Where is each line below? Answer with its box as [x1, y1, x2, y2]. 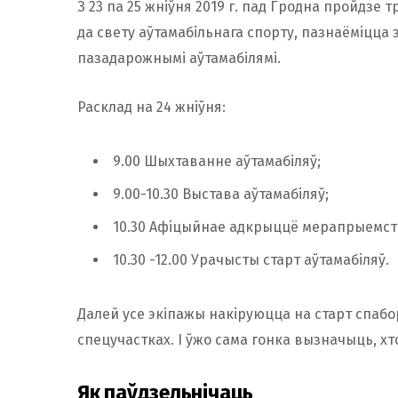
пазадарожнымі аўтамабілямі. [77, 50, 281, 67]
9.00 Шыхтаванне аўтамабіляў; [113, 153, 321, 170]
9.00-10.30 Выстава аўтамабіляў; [113, 186, 329, 203]
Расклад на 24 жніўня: [77, 99, 226, 115]
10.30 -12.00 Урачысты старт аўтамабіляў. [113, 251, 389, 268]
